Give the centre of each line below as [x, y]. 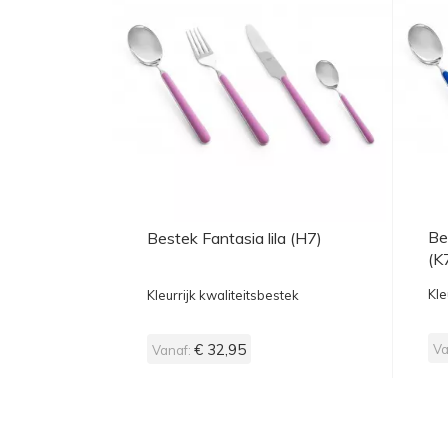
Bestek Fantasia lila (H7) [234, 238]
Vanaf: [171, 350]
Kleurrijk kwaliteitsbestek [223, 295]
